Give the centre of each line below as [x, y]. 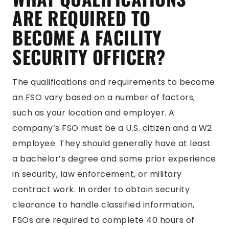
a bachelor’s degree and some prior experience [114, 159]
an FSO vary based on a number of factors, [104, 97]
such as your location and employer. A [94, 113]
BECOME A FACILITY [87, 37]
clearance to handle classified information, [104, 205]
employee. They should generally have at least [112, 143]
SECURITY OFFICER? [89, 56]
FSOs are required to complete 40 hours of [104, 220]
